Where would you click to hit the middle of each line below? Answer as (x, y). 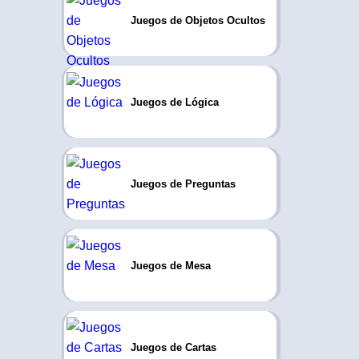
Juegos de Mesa (170, 265)
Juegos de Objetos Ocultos (198, 20)
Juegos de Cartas (173, 347)
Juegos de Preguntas (183, 184)
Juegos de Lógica (174, 102)
